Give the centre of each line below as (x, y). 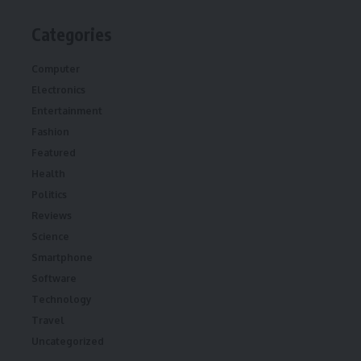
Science (50, 237)
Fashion (50, 132)
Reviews (52, 216)
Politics (49, 195)
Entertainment (67, 111)
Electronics (58, 90)
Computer (56, 69)
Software (54, 279)
